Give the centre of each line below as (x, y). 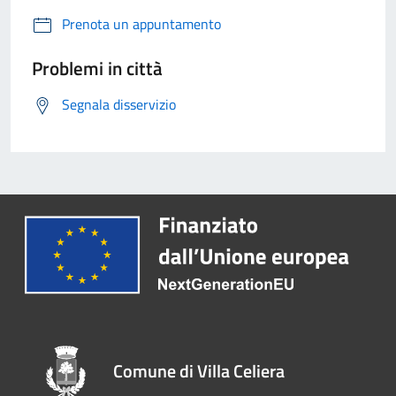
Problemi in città (97, 69)
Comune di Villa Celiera (199, 370)
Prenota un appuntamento (141, 24)
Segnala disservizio (119, 105)
